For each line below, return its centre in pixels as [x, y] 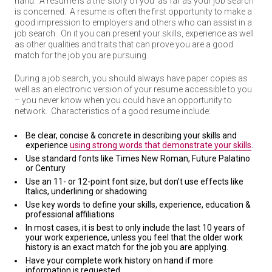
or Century [46, 168]
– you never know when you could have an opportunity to [123, 100]
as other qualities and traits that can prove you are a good [124, 44]
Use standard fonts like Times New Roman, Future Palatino [138, 158]
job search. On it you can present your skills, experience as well [134, 33]
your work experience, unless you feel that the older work [134, 237]
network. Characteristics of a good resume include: [113, 111]
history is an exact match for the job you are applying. [127, 247]
